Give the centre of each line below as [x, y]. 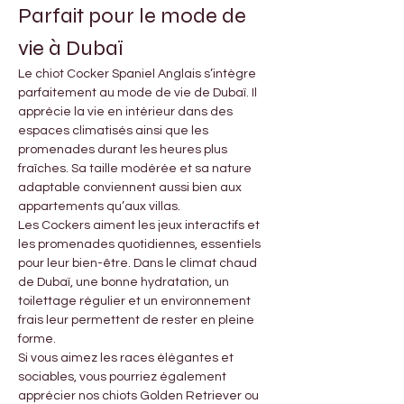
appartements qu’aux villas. [99, 207]
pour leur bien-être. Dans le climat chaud [139, 264]
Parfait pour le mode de [134, 16]
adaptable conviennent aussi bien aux [131, 188]
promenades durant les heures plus [124, 150]
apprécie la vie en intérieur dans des [127, 112]
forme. [37, 340]
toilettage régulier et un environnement [136, 302]
